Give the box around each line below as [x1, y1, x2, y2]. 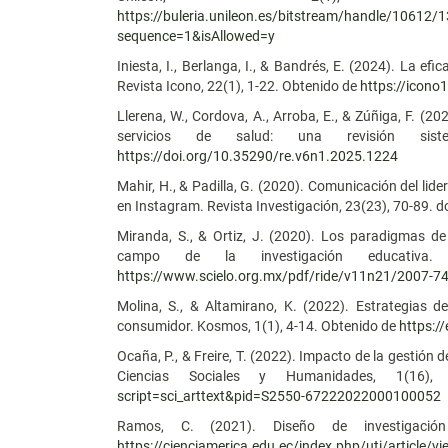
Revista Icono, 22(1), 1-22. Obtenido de [117, 77, 360, 94]
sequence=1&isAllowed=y [117, 27, 275, 44]
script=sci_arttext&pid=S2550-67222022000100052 [117, 387, 441, 404]
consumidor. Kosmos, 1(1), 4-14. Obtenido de [117, 317, 399, 334]
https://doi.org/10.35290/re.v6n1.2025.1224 [117, 147, 398, 164]
